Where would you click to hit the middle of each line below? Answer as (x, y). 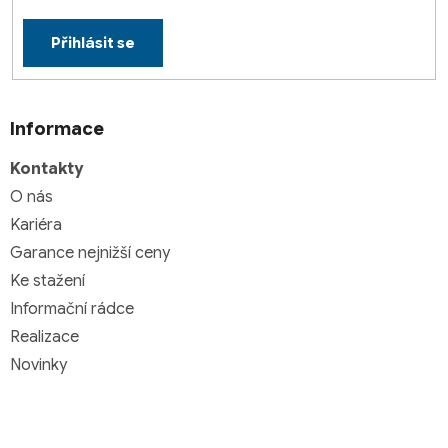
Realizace (44, 336)
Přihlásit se (93, 42)
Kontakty (46, 168)
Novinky (38, 364)
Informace (57, 128)
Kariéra (36, 224)
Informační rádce (72, 308)
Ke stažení (47, 280)
